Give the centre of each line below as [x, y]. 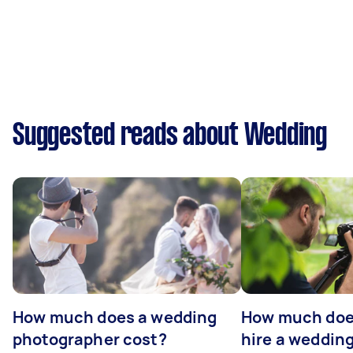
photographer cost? [90, 339]
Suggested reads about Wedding [170, 136]
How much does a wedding [115, 317]
